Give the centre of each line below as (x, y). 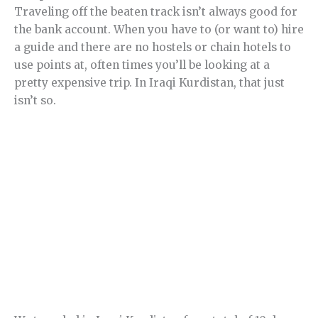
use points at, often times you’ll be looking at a (142, 65)
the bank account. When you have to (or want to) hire (159, 30)
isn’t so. (35, 101)
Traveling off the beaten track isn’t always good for (156, 12)
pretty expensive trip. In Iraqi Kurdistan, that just (149, 83)
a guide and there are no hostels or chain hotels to (153, 48)
